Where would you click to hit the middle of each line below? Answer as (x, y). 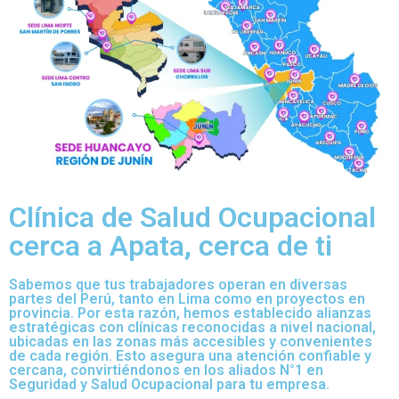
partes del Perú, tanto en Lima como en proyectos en (187, 298)
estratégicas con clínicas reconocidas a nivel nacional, (192, 327)
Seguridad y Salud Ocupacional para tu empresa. (169, 384)
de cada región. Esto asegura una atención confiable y (190, 355)
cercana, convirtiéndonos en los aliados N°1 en (166, 370)
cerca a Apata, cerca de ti (171, 245)
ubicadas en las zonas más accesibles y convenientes (191, 341)
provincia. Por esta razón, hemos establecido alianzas (190, 313)
